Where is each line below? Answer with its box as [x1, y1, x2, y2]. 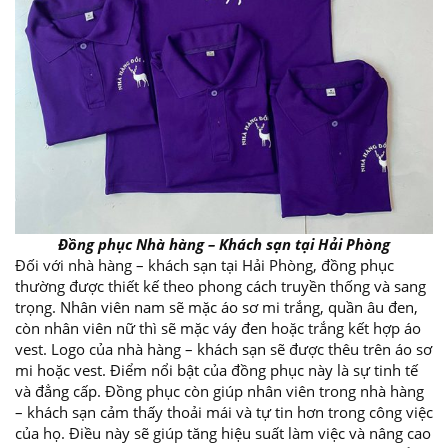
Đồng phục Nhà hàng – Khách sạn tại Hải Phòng [58, 234, 390, 254]
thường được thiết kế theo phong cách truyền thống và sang [15, 276, 426, 296]
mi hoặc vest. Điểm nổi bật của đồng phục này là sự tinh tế [15, 360, 418, 380]
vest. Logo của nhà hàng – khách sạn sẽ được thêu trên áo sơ [15, 339, 432, 359]
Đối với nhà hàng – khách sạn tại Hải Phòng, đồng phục [15, 255, 394, 275]
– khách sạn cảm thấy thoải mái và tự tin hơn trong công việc [15, 402, 433, 422]
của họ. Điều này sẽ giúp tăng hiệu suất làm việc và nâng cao [15, 423, 431, 443]
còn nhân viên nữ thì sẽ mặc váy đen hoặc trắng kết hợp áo [15, 318, 421, 338]
